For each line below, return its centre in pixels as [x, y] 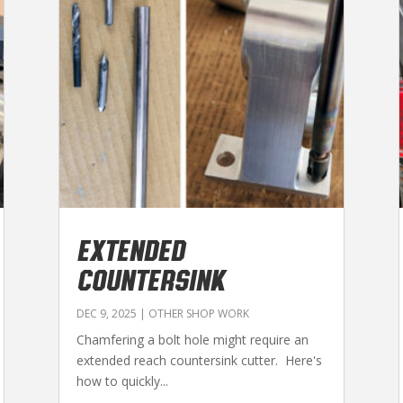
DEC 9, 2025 [106, 313]
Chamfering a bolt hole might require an [192, 339]
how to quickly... [122, 381]
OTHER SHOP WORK [198, 313]
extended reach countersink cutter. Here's [199, 360]
